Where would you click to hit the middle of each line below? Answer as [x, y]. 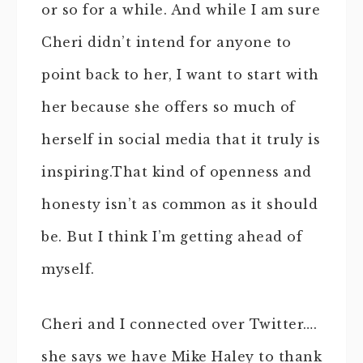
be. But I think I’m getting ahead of [172, 237]
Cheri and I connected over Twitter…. [179, 324]
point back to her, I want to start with [180, 75]
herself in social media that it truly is [181, 139]
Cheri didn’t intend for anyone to [167, 42]
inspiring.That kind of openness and [177, 172]
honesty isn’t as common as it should [179, 204]
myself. [68, 269]
